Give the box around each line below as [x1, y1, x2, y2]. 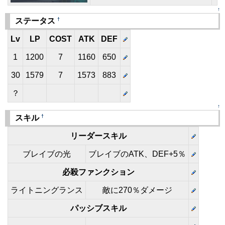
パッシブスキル [70, 204, 127, 212]
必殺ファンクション [62, 168, 135, 176]
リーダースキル [70, 132, 127, 140]
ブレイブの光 [23, 150, 71, 158]
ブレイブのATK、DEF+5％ [88, 150, 186, 158]
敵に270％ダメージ [102, 186, 172, 194]
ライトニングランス [11, 186, 83, 194]
